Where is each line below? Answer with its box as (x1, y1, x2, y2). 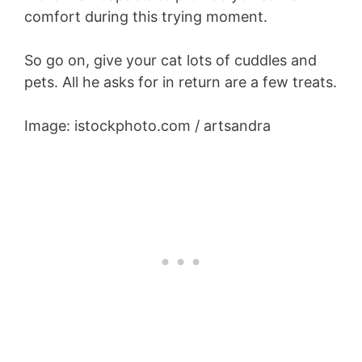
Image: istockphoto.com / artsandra (24, 117, 271, 135)
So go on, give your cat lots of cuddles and (24, 52, 317, 69)
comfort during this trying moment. (24, 8, 267, 26)
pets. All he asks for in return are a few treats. (24, 74, 337, 91)
